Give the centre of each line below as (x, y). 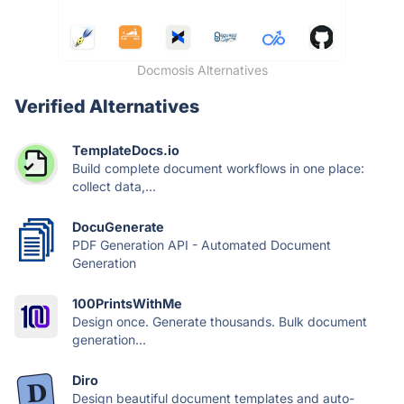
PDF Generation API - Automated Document (202, 244)
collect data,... (114, 186)
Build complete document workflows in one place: (218, 168)
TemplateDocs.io (126, 150)
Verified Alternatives (107, 106)
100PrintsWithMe (127, 303)
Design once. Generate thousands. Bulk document (220, 321)
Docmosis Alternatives (202, 69)
